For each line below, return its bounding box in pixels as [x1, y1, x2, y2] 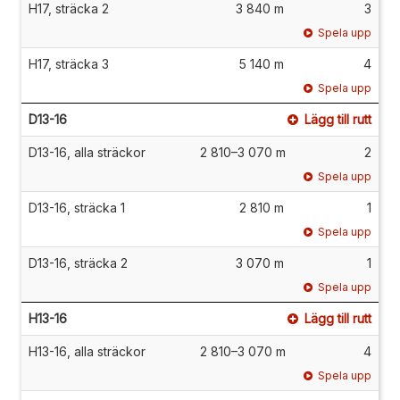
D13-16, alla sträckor [29, 144, 146, 160]
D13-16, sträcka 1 [29, 199, 125, 215]
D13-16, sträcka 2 [29, 254, 128, 271]
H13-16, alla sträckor [29, 343, 146, 359]
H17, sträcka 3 [29, 55, 109, 71]
